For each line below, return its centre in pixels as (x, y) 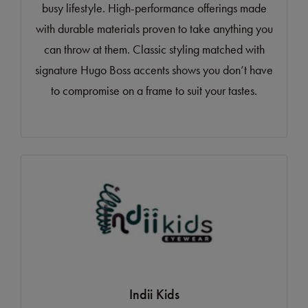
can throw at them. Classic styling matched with (154, 49)
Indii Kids (154, 295)
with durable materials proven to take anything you (154, 29)
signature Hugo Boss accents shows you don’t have (154, 70)
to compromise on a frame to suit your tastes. (154, 91)
